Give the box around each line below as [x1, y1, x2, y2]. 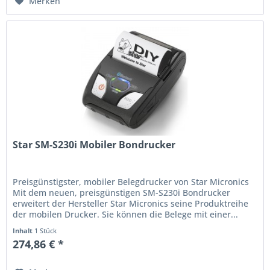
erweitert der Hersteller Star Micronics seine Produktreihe [13, 197, 249, 209]
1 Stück [34, 225, 57, 235]
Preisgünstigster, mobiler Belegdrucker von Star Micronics [13, 175, 250, 187]
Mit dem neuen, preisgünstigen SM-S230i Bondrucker [13, 186, 231, 198]
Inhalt [13, 225, 35, 235]
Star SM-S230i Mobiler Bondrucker [13, 137, 176, 151]
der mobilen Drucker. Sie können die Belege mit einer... [13, 208, 239, 220]
